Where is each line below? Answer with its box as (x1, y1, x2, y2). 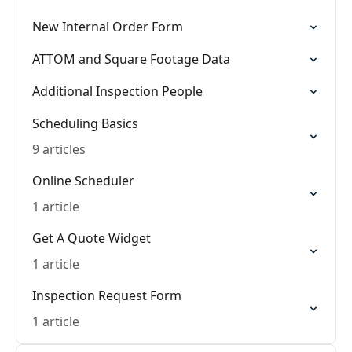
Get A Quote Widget (32, 229, 151, 247)
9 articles (32, 141, 86, 158)
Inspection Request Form (32, 287, 181, 304)
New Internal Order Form (32, 18, 183, 35)
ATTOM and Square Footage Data (32, 50, 230, 68)
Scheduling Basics (32, 115, 138, 132)
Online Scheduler (32, 172, 134, 189)
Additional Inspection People (32, 82, 203, 100)
